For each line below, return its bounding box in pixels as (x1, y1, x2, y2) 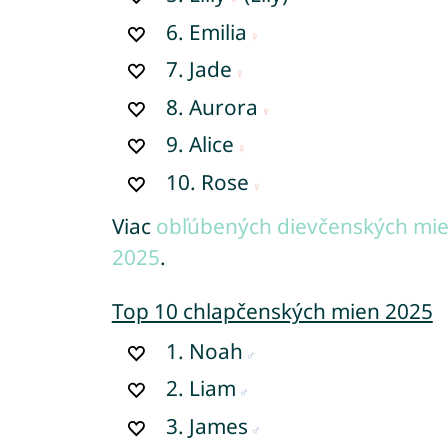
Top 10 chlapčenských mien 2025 (111, 296, 433, 325)
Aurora (189, 92, 259, 121)
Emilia (189, 17, 248, 46)
